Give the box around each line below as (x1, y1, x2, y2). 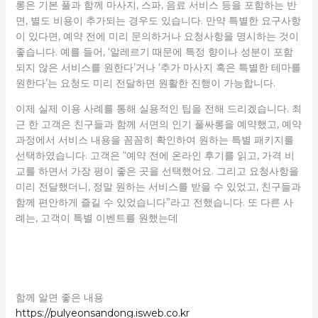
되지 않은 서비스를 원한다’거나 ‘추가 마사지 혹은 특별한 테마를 (15, 60, 301, 74)
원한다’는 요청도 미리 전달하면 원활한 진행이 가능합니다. (15, 76, 275, 89)
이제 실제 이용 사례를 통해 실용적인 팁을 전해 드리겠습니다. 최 (15, 102, 302, 115)
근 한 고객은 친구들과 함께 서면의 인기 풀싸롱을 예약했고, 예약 (15, 117, 302, 131)
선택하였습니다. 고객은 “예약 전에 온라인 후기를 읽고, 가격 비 (15, 148, 295, 162)
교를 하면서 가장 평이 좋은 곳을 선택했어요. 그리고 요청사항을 (15, 164, 299, 177)
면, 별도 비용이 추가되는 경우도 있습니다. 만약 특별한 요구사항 (15, 13, 301, 27)
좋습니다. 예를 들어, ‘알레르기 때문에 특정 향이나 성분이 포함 (15, 45, 293, 58)
